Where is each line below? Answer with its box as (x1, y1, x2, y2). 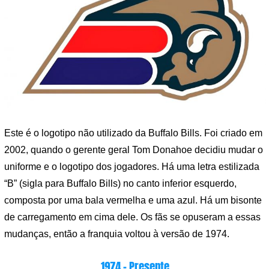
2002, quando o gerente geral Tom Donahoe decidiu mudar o (4, 144, 263, 155)
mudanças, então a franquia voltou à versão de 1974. (4, 228, 229, 239)
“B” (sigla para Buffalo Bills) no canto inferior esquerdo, (4, 178, 237, 189)
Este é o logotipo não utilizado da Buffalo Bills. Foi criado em (4, 127, 262, 138)
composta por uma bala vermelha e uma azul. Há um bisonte (4, 195, 262, 205)
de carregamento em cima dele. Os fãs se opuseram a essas (4, 211, 261, 222)
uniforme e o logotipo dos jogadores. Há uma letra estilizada (4, 161, 259, 172)
